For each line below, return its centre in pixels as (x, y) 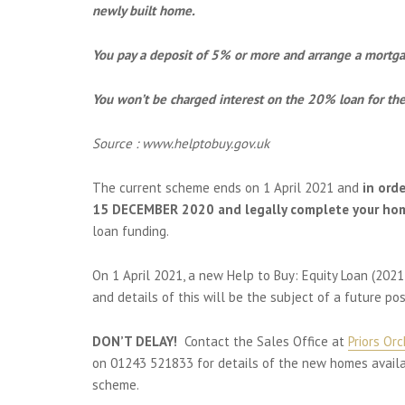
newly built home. (144, 10)
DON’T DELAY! (137, 341)
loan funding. (131, 231)
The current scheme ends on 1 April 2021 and (227, 188)
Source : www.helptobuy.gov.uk (181, 143)
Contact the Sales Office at (264, 341)
